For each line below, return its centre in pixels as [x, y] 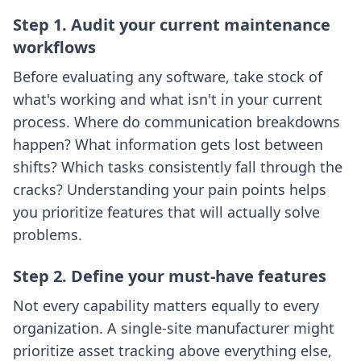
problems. [48, 235]
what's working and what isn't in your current [168, 100]
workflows [54, 48]
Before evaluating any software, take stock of [168, 77]
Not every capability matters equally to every [166, 306]
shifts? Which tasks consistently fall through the [178, 167]
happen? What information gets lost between [168, 145]
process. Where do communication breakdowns [176, 122]
